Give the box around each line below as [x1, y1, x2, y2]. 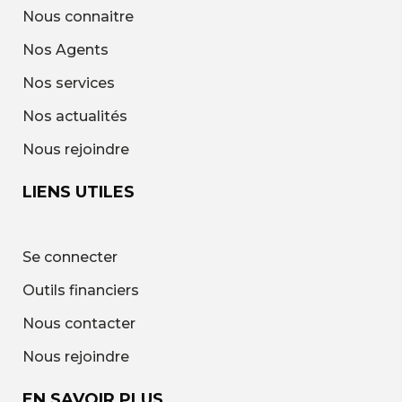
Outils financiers [22, 282, 139, 299]
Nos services [22, 74, 115, 92]
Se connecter [22, 249, 118, 266]
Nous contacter [22, 315, 135, 332]
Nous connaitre [22, 8, 134, 25]
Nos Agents [22, 41, 109, 58]
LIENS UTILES [22, 182, 135, 202]
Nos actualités [22, 108, 127, 125]
